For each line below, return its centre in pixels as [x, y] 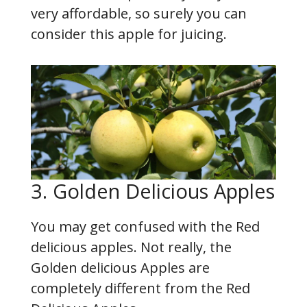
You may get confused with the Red [145, 226]
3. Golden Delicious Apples [153, 191]
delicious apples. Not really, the [131, 247]
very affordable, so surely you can [139, 13]
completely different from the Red [140, 288]
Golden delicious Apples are [120, 267]
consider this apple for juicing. [129, 34]
